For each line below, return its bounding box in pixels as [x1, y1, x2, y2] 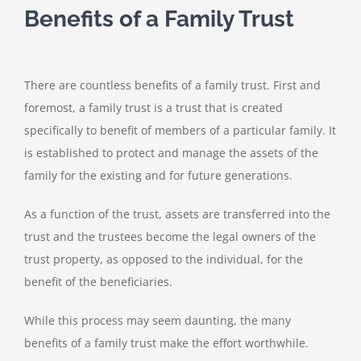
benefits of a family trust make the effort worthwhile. [24, 335, 309, 351]
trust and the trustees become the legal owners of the [24, 229, 316, 245]
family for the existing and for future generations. [24, 168, 293, 184]
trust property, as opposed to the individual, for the [24, 251, 303, 268]
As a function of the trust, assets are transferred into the [24, 206, 330, 222]
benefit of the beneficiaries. [24, 274, 172, 290]
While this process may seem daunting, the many [24, 313, 291, 329]
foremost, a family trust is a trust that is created [24, 100, 283, 116]
